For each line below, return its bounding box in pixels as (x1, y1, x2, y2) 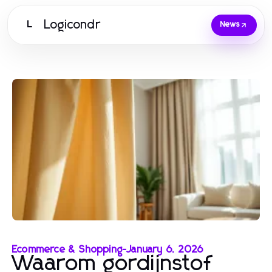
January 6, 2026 (127, 244, 204, 254)
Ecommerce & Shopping (12, 244, 123, 254)
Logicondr (44, 18, 101, 31)
